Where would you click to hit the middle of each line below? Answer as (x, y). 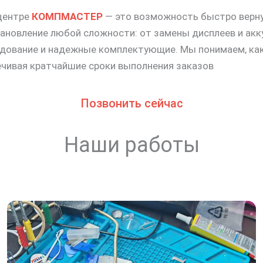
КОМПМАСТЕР (67, 16)
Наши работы (131, 145)
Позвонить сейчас (131, 104)
